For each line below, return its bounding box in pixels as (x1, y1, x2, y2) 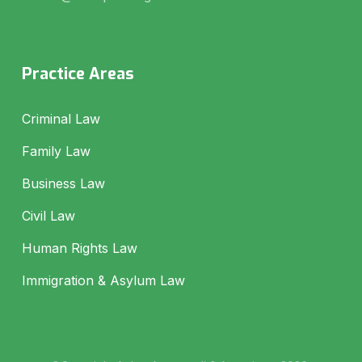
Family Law (21, 142, 90, 159)
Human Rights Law (21, 239, 137, 256)
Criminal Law (21, 110, 100, 127)
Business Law (21, 175, 105, 192)
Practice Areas (21, 62, 134, 85)
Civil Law (21, 207, 75, 224)
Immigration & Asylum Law (21, 271, 185, 288)
